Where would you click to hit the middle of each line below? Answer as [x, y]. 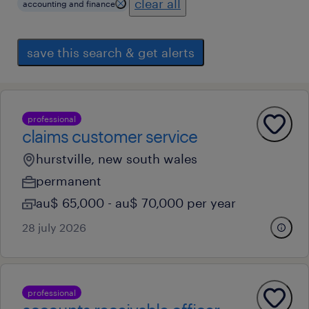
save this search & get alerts [111, 52]
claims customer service [110, 136]
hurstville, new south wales [117, 159]
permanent [69, 181]
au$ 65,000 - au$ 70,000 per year [136, 203]
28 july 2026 [54, 227]
